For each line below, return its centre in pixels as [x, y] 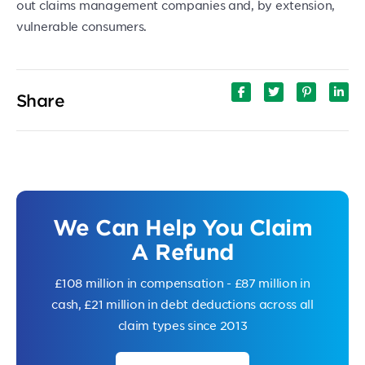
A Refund [182, 252]
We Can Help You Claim [182, 227]
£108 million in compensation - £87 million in [182, 283]
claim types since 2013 [182, 325]
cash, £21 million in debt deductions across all [182, 304]
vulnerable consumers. [82, 26]
